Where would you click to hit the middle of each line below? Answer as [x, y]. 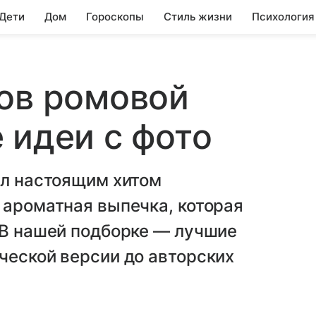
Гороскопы [115, 17]
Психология [283, 17]
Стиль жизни [198, 17]
